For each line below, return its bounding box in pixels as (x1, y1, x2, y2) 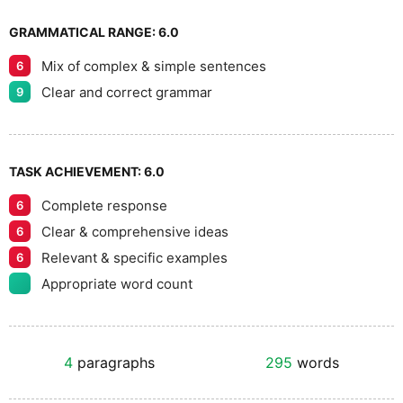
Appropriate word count (41, 274, 193, 292)
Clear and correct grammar (41, 83, 212, 101)
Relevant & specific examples (41, 248, 228, 266)
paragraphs (73, 354, 156, 372)
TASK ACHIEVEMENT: (9, 164, 144, 179)
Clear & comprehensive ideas (41, 222, 228, 240)
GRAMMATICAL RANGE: (9, 24, 158, 40)
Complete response (41, 196, 167, 214)
